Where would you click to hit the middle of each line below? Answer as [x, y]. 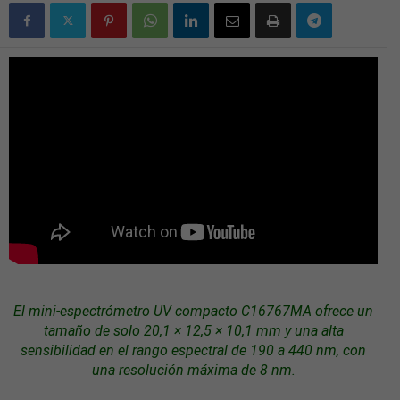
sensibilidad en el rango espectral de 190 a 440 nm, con [193, 351]
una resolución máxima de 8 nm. [193, 371]
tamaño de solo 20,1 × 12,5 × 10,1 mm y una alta [193, 331]
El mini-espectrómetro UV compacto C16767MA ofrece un [193, 312]
